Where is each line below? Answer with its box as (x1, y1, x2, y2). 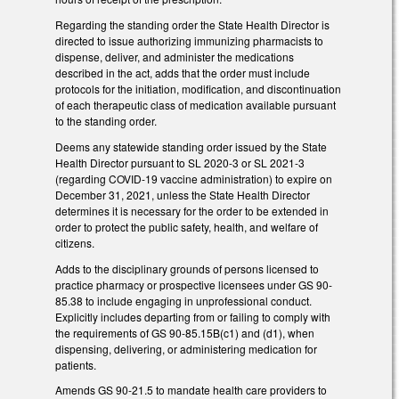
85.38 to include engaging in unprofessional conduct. (55, 292, 312, 308)
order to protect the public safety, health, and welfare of (55, 218, 318, 234)
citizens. (55, 234, 97, 250)
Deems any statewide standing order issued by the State (55, 138, 327, 154)
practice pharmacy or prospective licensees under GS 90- (55, 276, 332, 292)
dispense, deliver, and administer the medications (55, 48, 294, 64)
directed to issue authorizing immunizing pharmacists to (55, 32, 323, 48)
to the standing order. (55, 112, 157, 128)
